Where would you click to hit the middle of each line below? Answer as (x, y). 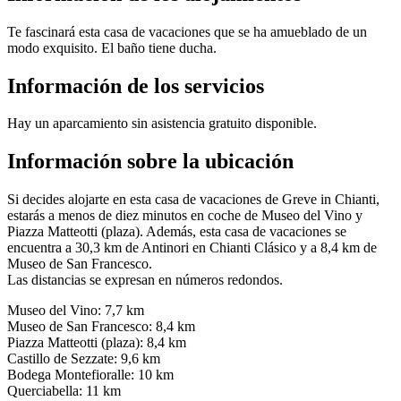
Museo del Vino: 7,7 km (76, 311)
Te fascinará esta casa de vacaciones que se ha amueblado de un (187, 31)
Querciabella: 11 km (64, 391)
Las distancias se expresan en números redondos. (145, 280)
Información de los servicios (136, 85)
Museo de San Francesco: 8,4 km (101, 327)
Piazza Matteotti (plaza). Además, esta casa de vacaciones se (177, 232)
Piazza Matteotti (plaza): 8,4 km (97, 343)
